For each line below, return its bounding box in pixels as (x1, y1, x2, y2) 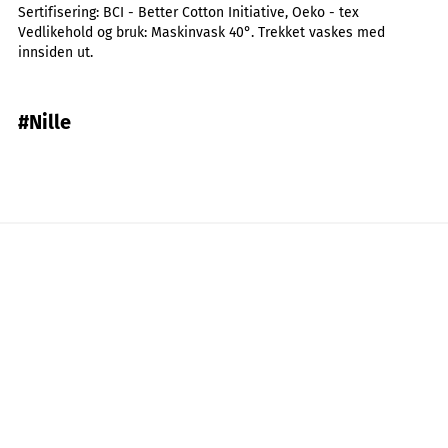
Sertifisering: (18, 4, 103, 21)
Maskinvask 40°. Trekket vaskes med (151, 24, 385, 41)
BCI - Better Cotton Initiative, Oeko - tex (103, 4, 359, 21)
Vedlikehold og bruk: (18, 24, 151, 41)
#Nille (18, 110, 71, 134)
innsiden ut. (18, 44, 93, 61)
